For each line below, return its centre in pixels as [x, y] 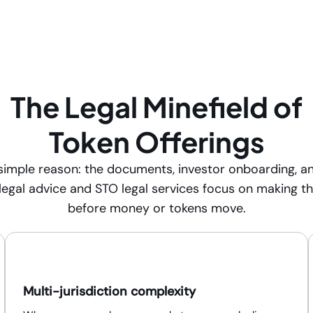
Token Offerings [156, 141]
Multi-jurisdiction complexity [109, 291]
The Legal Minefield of [156, 107]
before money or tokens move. [156, 208]
